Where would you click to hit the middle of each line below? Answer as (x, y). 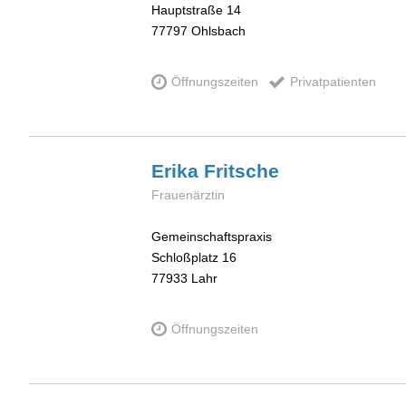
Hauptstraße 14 (196, 10)
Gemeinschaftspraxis (212, 237)
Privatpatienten (333, 82)
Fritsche (242, 170)
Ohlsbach (218, 31)
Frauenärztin (188, 194)
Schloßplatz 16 (194, 258)
